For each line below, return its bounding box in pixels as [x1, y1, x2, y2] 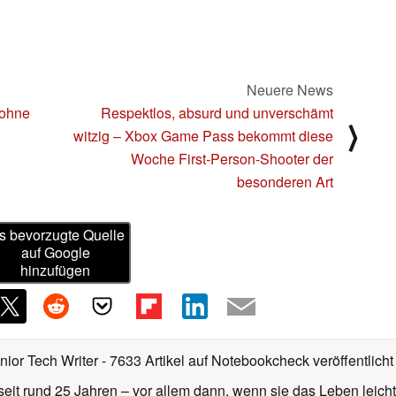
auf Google [20, 242, 90, 263]
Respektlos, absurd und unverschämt [101, 102, 333, 123]
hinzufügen [20, 260, 91, 281]
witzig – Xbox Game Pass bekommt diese [73, 125, 333, 146]
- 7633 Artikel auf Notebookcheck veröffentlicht [102, 350, 393, 371]
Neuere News [247, 79, 333, 100]
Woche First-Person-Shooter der [131, 148, 333, 169]
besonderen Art [237, 171, 333, 192]
